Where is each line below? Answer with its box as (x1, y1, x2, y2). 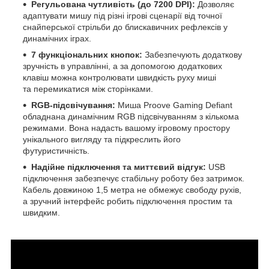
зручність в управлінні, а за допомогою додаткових (23, 61, 222, 71)
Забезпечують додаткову (145, 49, 242, 59)
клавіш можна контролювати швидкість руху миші (23, 72, 216, 82)
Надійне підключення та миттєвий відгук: (31, 162, 208, 172)
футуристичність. (23, 145, 89, 156)
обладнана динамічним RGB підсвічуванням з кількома (23, 111, 239, 121)
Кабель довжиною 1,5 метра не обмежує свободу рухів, (23, 184, 241, 195)
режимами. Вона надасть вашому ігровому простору (23, 122, 230, 133)
